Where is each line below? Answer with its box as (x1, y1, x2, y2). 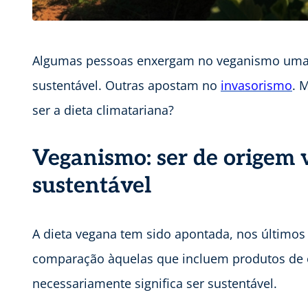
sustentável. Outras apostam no (32, 77, 221, 94)
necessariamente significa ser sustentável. (32, 275, 277, 292)
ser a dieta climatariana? (32, 102, 174, 119)
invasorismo (221, 77, 292, 94)
